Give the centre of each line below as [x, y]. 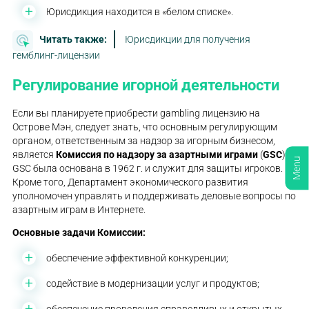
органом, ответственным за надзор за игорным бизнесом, [144, 140]
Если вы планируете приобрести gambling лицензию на [137, 113]
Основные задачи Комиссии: [79, 233]
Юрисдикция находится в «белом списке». [140, 12]
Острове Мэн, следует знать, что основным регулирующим [145, 127]
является [34, 154]
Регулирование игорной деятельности [146, 84]
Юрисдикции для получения [188, 39]
